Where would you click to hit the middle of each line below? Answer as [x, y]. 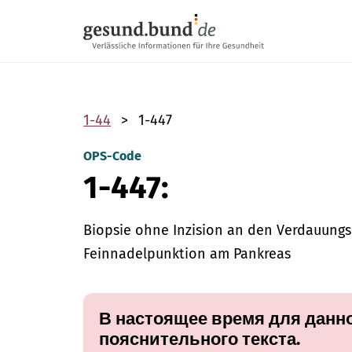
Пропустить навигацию [151, 9]
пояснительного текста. [200, 339]
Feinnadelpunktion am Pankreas [187, 254]
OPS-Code [113, 156]
